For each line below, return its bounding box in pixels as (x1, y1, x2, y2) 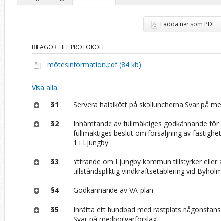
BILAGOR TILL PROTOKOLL (32, 42, 106, 51)
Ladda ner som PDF (160, 19, 215, 28)
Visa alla (32, 82, 58, 92)
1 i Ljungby (74, 137, 109, 147)
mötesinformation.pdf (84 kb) (47, 59, 142, 69)
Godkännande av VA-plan (74, 185, 154, 195)
